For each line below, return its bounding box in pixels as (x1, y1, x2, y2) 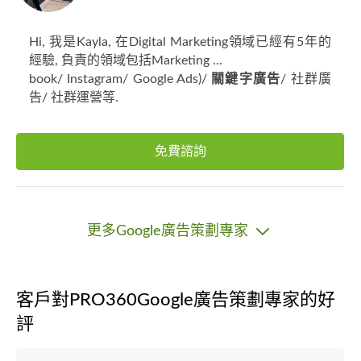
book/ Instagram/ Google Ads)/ (29, 73, 211, 85)
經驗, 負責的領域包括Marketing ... (29, 54, 222, 67)
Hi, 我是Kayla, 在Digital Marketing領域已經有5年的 (29, 35, 331, 48)
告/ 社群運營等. (29, 91, 118, 104)
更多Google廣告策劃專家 (87, 223, 252, 239)
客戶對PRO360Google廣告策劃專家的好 (16, 291, 335, 309)
